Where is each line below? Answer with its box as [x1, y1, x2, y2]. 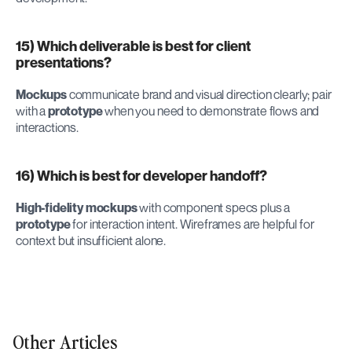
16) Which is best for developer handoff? [16, 167, 267, 184]
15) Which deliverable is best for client [16, 37, 251, 54]
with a [16, 102, 48, 119]
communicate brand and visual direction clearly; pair [66, 86, 332, 102]
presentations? [16, 53, 112, 71]
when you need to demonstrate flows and [102, 102, 320, 119]
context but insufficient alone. [16, 232, 167, 248]
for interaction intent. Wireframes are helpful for [70, 215, 314, 232]
